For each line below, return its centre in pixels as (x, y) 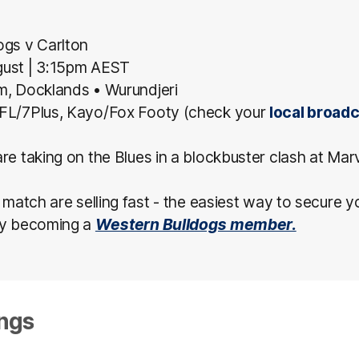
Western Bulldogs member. (196, 224)
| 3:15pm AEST (79, 67)
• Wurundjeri (135, 89)
